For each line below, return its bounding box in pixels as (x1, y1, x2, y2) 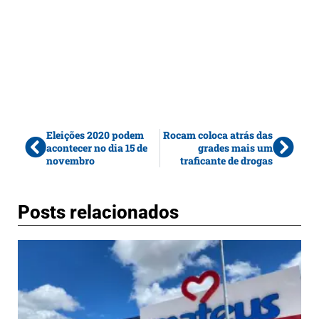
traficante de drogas (180, 154, 273, 168)
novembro (46, 154, 95, 168)
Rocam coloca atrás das (163, 128, 273, 142)
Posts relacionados (18, 202, 179, 224)
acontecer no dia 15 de (46, 141, 147, 155)
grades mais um (198, 141, 273, 155)
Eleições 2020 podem (46, 128, 144, 142)
